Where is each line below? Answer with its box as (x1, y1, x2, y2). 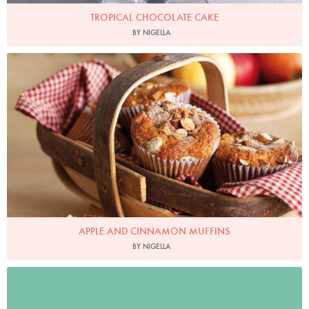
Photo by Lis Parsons (119, 58, 190, 68)
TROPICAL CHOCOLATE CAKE (90, 11, 219, 24)
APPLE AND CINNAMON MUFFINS (79, 224, 230, 237)
